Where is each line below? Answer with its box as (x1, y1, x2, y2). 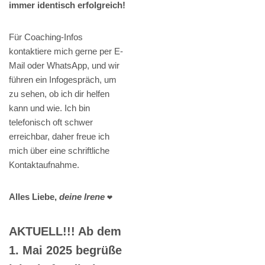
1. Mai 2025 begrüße (9, 244, 122, 257)
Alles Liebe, (9, 192, 59, 202)
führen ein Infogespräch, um (9, 75, 117, 85)
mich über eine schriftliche (9, 146, 109, 156)
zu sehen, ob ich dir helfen (9, 89, 109, 99)
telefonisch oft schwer (9, 117, 93, 128)
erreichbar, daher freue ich (9, 131, 109, 142)
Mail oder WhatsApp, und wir (9, 60, 119, 71)
